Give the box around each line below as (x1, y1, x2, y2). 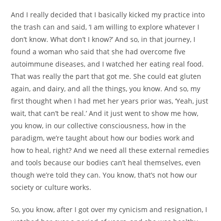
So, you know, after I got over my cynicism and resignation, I (11, 204, 208, 214)
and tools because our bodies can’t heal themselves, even (11, 157, 201, 167)
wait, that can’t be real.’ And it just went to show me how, (11, 108, 199, 118)
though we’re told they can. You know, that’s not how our (11, 170, 198, 180)
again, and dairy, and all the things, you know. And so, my (11, 83, 201, 93)
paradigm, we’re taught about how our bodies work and (11, 133, 195, 143)
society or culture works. (11, 182, 92, 192)
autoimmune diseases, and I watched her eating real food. (11, 59, 204, 69)
